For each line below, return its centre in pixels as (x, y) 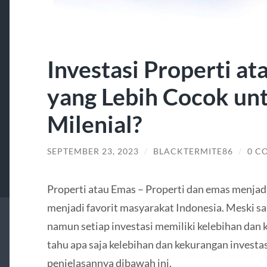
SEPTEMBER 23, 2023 (93, 152)
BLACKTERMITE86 (193, 152)
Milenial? (94, 124)
